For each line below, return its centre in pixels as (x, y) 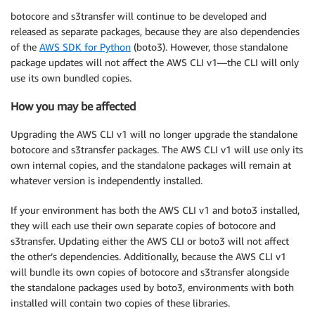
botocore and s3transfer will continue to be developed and (139, 15)
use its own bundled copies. (71, 77)
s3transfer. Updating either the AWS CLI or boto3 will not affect (150, 241)
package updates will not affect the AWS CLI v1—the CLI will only (155, 62)
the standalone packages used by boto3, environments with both (152, 288)
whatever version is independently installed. (107, 181)
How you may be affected (73, 107)
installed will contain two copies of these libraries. (120, 303)
